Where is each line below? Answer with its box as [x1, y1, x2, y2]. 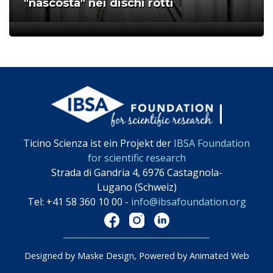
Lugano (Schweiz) [96, 180, 177, 194]
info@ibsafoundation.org [130, 194, 246, 208]
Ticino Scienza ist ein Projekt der [23, 136, 174, 150]
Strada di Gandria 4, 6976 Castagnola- [51, 165, 222, 179]
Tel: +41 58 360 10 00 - [27, 194, 131, 208]
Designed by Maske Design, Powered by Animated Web [24, 249, 249, 261]
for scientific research [87, 151, 186, 165]
